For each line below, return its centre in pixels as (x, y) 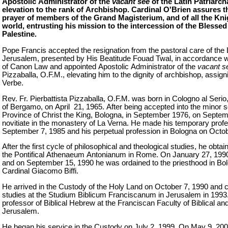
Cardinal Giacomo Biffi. (40, 171)
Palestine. (19, 34)
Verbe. (13, 83)
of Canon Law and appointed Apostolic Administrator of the (100, 66)
